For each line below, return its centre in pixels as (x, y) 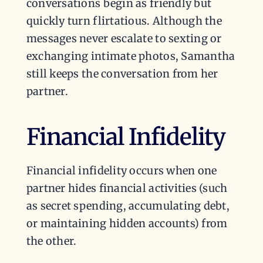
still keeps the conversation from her (122, 74)
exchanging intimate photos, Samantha (131, 56)
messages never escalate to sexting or (124, 39)
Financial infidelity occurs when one (122, 171)
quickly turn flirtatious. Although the (124, 21)
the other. (53, 241)
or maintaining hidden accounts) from (127, 224)
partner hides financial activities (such (127, 188)
